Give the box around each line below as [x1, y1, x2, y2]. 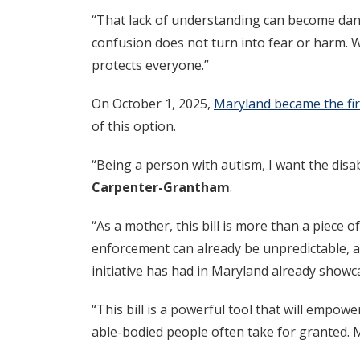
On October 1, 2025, [92, 95, 214, 113]
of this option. [92, 117, 176, 136]
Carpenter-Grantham [92, 178, 230, 197]
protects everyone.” [92, 56, 209, 75]
